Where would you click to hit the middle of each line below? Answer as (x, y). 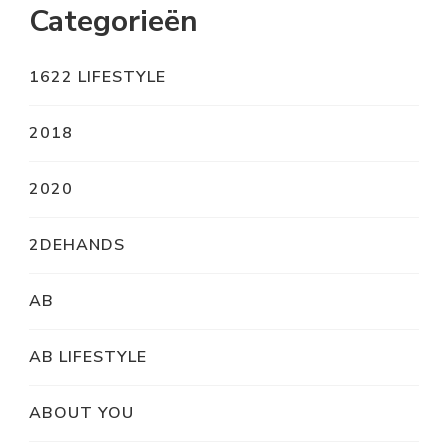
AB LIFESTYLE (88, 357)
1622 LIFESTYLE (97, 77)
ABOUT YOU (81, 413)
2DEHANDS (77, 245)
